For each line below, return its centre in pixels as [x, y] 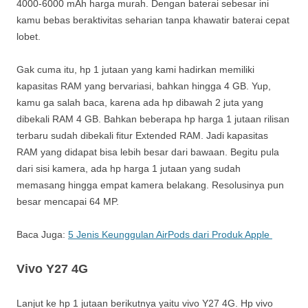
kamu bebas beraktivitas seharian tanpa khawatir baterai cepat [153, 20]
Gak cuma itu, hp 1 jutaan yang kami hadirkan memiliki [135, 69]
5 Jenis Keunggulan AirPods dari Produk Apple [170, 234]
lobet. [29, 36]
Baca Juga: [42, 234]
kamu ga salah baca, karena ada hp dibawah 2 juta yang [140, 102]
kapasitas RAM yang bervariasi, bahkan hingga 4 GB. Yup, [144, 86]
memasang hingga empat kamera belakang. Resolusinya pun [150, 185]
